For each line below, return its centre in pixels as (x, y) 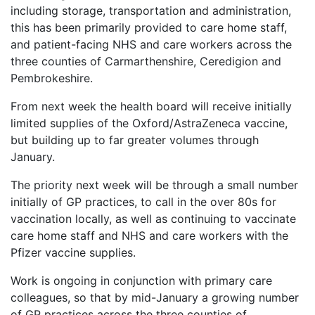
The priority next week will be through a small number (154, 185)
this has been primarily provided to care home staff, (149, 28)
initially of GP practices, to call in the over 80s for (143, 202)
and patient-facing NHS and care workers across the (151, 45)
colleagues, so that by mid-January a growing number (155, 298)
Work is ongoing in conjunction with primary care (141, 281)
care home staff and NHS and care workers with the (149, 236)
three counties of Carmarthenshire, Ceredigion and (146, 62)
